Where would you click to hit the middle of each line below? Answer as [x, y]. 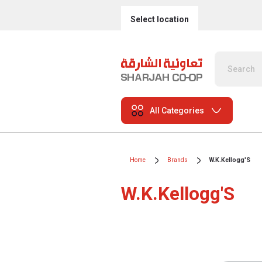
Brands [177, 160]
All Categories [177, 110]
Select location [160, 19]
